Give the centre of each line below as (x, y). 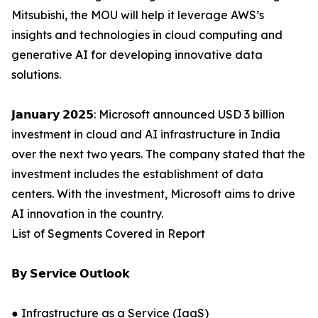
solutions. (36, 75)
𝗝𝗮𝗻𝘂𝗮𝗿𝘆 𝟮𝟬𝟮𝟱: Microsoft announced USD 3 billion (148, 115)
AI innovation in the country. (87, 214)
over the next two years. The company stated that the (158, 154)
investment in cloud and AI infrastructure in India (146, 135)
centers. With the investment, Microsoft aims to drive (153, 194)
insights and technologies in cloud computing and (147, 35)
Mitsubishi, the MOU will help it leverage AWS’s (138, 15)
